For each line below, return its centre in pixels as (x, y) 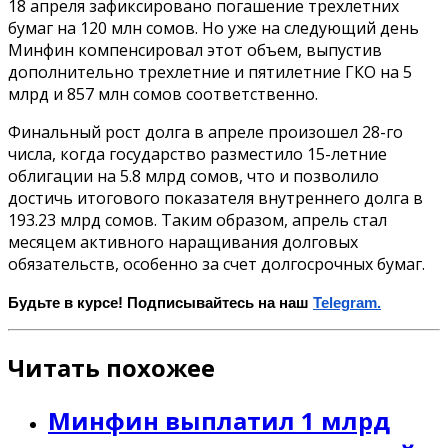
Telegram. (347, 302)
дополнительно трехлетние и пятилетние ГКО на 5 (210, 71)
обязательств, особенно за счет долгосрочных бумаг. (216, 263)
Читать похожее (111, 367)
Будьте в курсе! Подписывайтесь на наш (160, 302)
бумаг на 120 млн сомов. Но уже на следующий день (213, 27)
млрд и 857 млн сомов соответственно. (163, 93)
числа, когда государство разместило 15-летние (197, 153)
